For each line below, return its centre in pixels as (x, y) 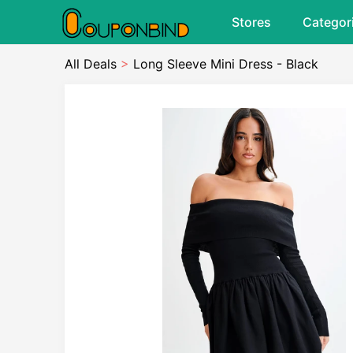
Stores (251, 22)
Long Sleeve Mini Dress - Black (226, 64)
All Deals (91, 64)
